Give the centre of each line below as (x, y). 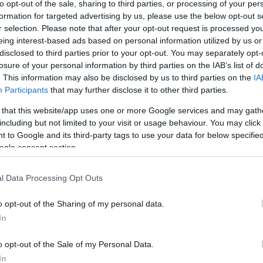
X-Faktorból (189, 98)
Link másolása (222, 37)
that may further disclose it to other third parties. (138, 90)
